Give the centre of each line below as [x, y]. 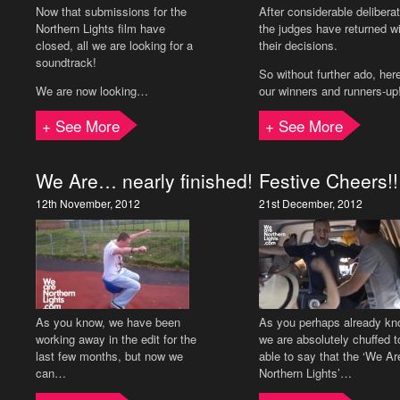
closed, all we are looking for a [114, 45]
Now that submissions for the [111, 11]
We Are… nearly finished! [144, 180]
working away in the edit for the [116, 339]
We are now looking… [92, 91]
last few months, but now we [109, 356]
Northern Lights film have [100, 28]
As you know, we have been [108, 322]
